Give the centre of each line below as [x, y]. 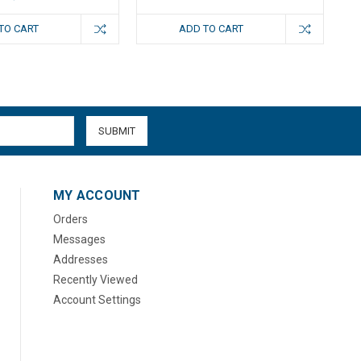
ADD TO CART [211, 29]
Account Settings [98, 300]
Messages [80, 240]
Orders [71, 220]
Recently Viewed [96, 280]
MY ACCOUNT [97, 196]
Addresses [81, 260]
